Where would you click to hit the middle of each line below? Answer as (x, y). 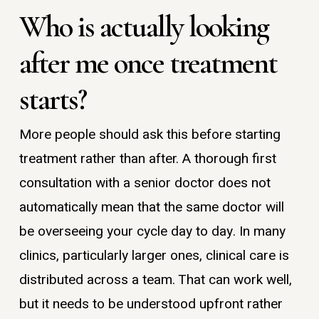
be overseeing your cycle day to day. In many (152, 232)
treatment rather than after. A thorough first (147, 159)
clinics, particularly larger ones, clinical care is (154, 256)
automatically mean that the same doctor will (151, 208)
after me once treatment (148, 63)
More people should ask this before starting (150, 135)
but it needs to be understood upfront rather (151, 304)
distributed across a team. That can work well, (155, 280)
